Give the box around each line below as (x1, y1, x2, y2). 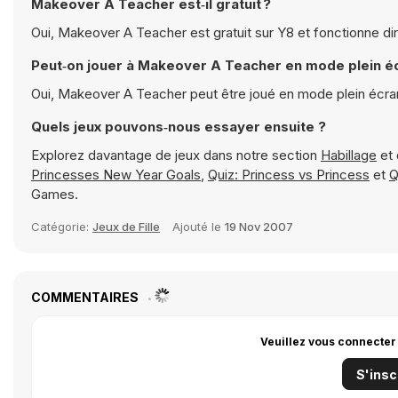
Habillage (321, 147, 377, 163)
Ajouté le (172, 219, 225, 234)
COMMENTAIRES (31, 290, 141, 305)
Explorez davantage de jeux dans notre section (31, 147, 321, 163)
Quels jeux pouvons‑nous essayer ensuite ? (31, 118, 326, 135)
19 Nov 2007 (225, 219, 293, 234)
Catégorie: (31, 219, 92, 234)
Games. (31, 186, 78, 203)
